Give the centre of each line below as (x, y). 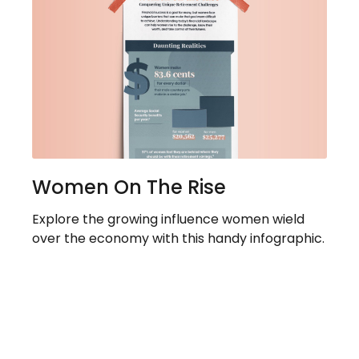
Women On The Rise (129, 188)
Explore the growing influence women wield (168, 220)
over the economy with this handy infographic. (178, 239)
